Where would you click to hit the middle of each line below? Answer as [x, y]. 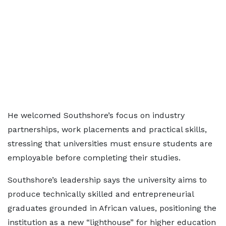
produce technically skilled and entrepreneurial [101, 194]
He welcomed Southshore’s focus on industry [96, 115]
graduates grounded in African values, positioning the [112, 208]
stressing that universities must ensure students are [110, 144]
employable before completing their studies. [94, 158]
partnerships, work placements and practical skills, [107, 129]
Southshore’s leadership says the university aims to [107, 180]
